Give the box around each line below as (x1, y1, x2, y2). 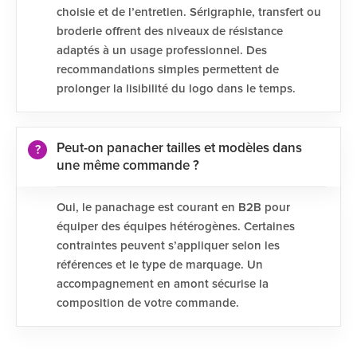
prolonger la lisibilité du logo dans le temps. (57, 83, 296, 95)
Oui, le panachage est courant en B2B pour (57, 202, 290, 214)
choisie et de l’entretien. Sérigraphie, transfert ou (57, 6, 321, 18)
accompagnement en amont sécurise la (57, 278, 269, 290)
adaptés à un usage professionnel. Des (57, 45, 267, 57)
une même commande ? (57, 159, 199, 173)
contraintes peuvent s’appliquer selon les (57, 240, 280, 252)
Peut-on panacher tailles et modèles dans (57, 142, 302, 155)
